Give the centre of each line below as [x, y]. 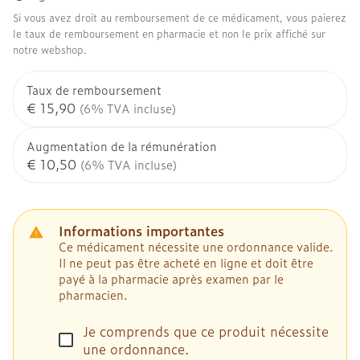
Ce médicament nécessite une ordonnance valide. [196, 246]
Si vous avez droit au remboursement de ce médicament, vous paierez [180, 18]
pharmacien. [93, 295]
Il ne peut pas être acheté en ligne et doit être [186, 262]
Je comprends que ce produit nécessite [206, 331]
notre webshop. [50, 50]
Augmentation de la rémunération [122, 146]
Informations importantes [141, 231]
